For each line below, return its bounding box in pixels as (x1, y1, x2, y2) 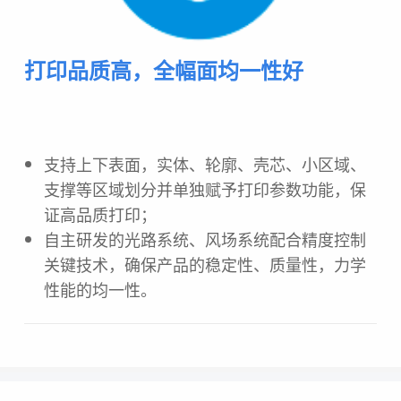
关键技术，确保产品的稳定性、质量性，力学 (43, 252, 366, 277)
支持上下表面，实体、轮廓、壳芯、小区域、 (43, 152, 366, 176)
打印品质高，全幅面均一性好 (23, 55, 303, 86)
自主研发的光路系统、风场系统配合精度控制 (43, 227, 366, 252)
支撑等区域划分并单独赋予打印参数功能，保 (43, 177, 366, 201)
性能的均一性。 (43, 277, 157, 302)
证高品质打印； (43, 202, 157, 226)
